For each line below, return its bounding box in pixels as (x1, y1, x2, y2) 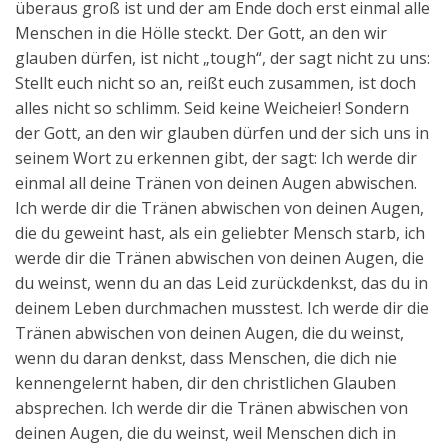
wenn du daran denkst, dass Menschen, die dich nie (15, 347, 397, 370)
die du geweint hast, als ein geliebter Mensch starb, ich (15, 222, 425, 245)
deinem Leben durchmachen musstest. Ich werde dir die (15, 297, 429, 320)
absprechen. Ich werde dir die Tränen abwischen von (15, 397, 408, 420)
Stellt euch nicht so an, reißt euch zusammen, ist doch (15, 72, 416, 95)
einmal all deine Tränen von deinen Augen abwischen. (15, 172, 417, 195)
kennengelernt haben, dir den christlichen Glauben (15, 372, 396, 395)
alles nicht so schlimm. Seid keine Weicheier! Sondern (15, 97, 409, 120)
